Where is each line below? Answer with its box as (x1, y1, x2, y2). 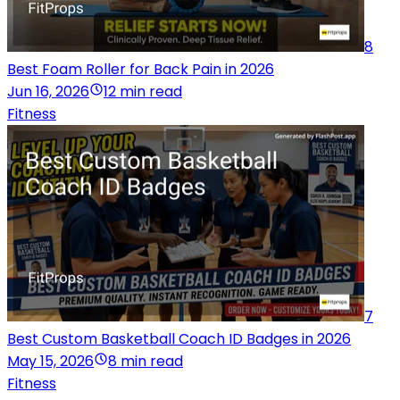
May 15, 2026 (7, 350, 94, 371)
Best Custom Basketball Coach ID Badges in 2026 (7, 328, 351, 349)
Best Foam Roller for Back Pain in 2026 (7, 58, 274, 79)
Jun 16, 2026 (7, 80, 89, 102)
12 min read (104, 80, 182, 102)
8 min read (108, 350, 183, 371)
